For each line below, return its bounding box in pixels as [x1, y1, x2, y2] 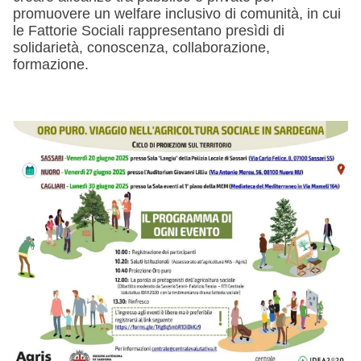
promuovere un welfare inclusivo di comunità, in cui [13, 6, 341, 23]
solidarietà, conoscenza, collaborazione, [13, 39, 270, 56]
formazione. [13, 56, 89, 73]
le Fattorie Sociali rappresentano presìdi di [13, 23, 284, 39]
